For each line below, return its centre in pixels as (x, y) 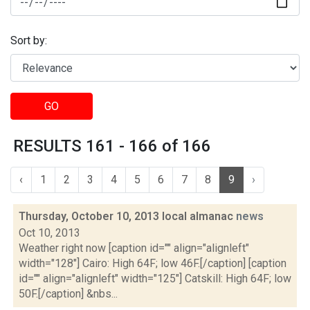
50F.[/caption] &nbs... (68, 294)
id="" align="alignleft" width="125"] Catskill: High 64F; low (155, 279)
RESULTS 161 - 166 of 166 (112, 146)
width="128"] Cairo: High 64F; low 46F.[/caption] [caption (153, 263)
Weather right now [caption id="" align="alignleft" (134, 248)
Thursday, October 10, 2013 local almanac (127, 216)
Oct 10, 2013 (49, 233)
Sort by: (29, 41)
